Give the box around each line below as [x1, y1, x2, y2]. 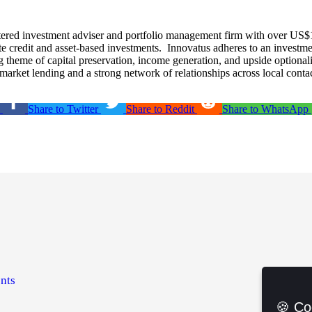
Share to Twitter [28, 103, 98, 115]
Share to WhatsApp [222, 103, 309, 115]
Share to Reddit [126, 103, 194, 115]
